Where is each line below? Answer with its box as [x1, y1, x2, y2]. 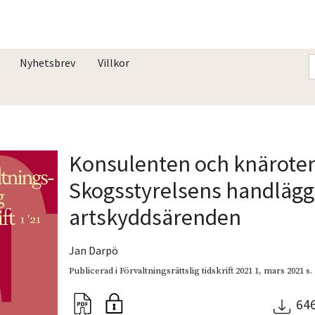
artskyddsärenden [69, 202, 242, 231]
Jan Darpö [69, 243, 119, 257]
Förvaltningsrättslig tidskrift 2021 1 [120, 264, 259, 276]
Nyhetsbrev [20, 55, 75, 70]
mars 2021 [264, 264, 304, 276]
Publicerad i [69, 264, 120, 276]
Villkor [98, 55, 129, 70]
